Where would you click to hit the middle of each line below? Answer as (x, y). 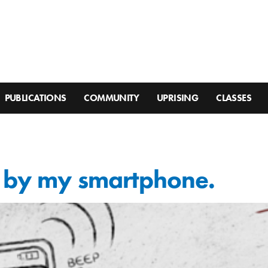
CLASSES (234, 98)
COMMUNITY (112, 98)
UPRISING (178, 98)
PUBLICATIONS (35, 98)
